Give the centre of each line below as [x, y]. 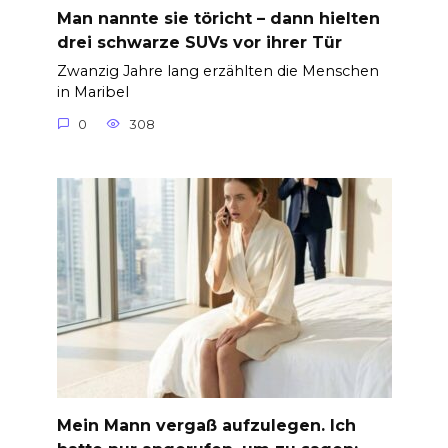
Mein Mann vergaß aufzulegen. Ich [206, 425]
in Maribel [92, 92]
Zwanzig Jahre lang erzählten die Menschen [217, 71]
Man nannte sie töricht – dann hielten [218, 18]
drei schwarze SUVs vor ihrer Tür [199, 42]
